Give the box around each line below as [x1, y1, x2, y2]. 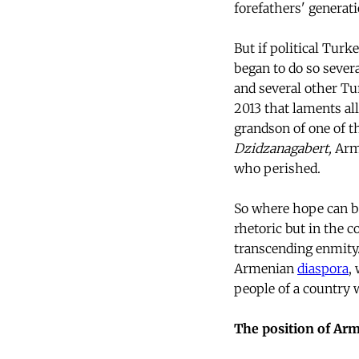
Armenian [234, 260, 297, 277]
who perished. [234, 160, 321, 177]
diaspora [297, 260, 349, 277]
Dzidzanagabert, [234, 140, 332, 157]
